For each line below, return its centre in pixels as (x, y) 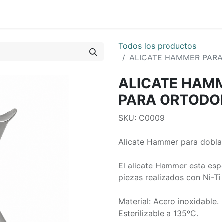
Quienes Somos (45, 14)
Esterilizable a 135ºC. (158, 213)
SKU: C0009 (141, 118)
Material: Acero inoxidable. (168, 201)
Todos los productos (157, 46)
